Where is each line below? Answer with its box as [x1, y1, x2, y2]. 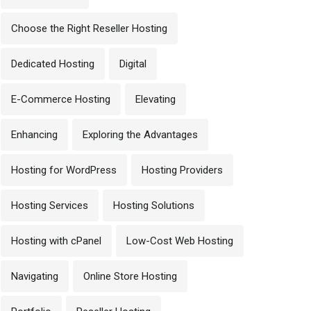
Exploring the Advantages [83, 128, 198, 141]
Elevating [135, 93, 176, 106]
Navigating [11, 270, 58, 283]
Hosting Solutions [113, 199, 194, 212]
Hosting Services [11, 199, 88, 212]
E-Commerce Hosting [11, 93, 110, 106]
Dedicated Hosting [11, 58, 94, 70]
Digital [119, 58, 146, 70]
